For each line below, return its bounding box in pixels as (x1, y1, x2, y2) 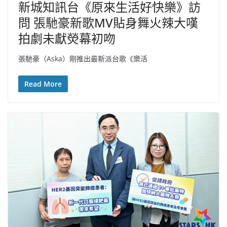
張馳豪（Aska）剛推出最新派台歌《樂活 (18, 54, 147, 64)
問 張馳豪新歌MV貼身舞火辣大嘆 (18, 14, 198, 31)
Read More (24, 79, 62, 89)
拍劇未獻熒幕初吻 (18, 30, 116, 47)
